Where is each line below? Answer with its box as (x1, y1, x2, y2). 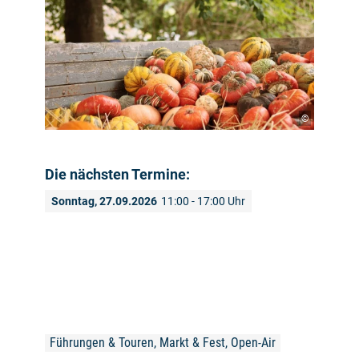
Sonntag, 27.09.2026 (51, 195, 157, 208)
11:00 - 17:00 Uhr (161, 195, 245, 208)
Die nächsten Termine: (45, 166, 190, 184)
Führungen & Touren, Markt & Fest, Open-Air (50, 335, 276, 351)
